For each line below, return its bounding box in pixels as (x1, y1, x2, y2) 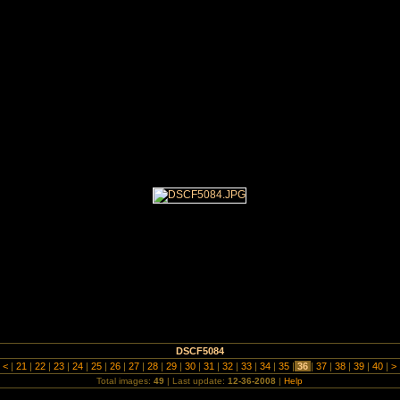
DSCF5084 (175, 346, 224, 356)
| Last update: (164, 376, 229, 386)
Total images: (96, 376, 154, 386)
